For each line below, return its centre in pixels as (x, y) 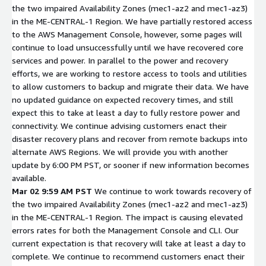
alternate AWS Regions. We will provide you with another (120, 151)
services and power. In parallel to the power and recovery (120, 60)
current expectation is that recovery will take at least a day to (129, 243)
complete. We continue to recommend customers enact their (128, 256)
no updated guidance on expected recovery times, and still (123, 99)
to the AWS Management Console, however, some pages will (127, 34)
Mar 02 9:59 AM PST (52, 191)
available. (29, 178)
